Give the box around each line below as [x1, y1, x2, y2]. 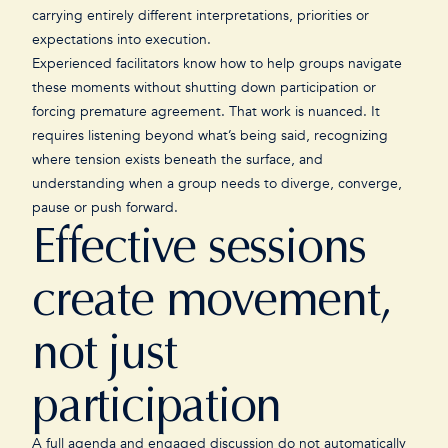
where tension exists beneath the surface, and [32, 150, 323, 169]
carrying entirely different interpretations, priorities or [32, 6, 369, 25]
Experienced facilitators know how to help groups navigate [32, 54, 402, 73]
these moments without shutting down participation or [32, 78, 376, 97]
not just [32, 323, 177, 381]
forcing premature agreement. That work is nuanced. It [32, 102, 380, 121]
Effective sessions [32, 217, 367, 275]
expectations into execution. [32, 30, 215, 49]
